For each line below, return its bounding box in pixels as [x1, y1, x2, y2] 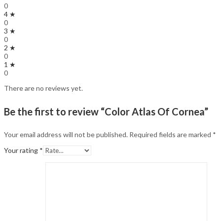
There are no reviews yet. [4, 84, 83, 93]
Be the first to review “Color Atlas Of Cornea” [4, 105, 208, 117]
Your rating [4, 146, 39, 155]
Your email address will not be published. [4, 130, 128, 139]
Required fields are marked [129, 130, 213, 139]
